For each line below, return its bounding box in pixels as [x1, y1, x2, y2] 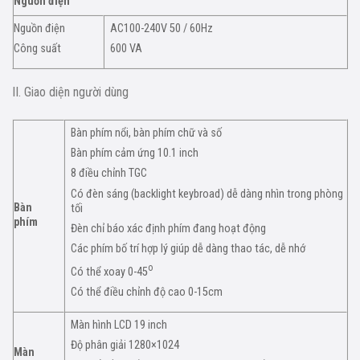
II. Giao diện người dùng [12, 84, 129, 100]
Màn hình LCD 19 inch [71, 318, 168, 333]
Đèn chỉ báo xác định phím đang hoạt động [71, 221, 267, 235]
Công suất [14, 42, 61, 56]
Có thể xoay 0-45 [71, 265, 149, 279]
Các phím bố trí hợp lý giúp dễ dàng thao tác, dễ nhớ [71, 242, 306, 256]
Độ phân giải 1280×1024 [71, 338, 180, 353]
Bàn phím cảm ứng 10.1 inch [71, 146, 199, 161]
